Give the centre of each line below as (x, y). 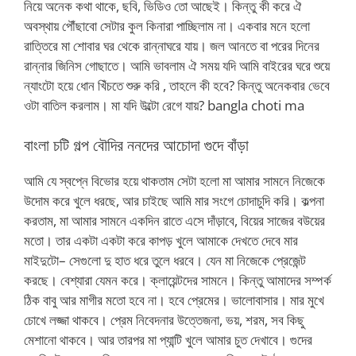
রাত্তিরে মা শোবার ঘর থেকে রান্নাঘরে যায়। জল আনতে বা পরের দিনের (172, 46)
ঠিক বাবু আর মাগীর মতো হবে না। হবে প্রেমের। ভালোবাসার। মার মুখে (174, 300)
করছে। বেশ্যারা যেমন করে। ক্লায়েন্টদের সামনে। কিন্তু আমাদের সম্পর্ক (178, 280)
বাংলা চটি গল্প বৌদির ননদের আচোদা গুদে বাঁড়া (136, 145)
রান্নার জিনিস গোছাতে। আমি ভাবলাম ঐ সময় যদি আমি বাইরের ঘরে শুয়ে (177, 66)
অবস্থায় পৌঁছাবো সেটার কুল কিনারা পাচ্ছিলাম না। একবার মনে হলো (167, 26)
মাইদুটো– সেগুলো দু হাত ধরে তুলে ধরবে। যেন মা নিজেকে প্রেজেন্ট (165, 260)
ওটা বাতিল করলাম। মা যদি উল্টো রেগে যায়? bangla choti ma (164, 105)
